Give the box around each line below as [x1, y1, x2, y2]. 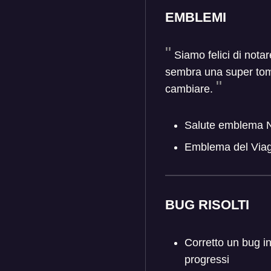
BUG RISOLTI [165, 197, 249, 212]
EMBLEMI [165, 10, 226, 25]
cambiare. [165, 83, 213, 95]
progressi [184, 253, 229, 266]
